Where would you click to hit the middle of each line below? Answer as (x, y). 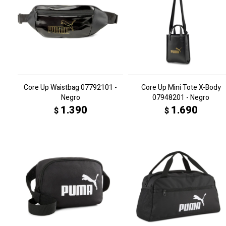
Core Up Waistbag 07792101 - (70, 88)
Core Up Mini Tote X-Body (181, 88)
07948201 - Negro (181, 98)
